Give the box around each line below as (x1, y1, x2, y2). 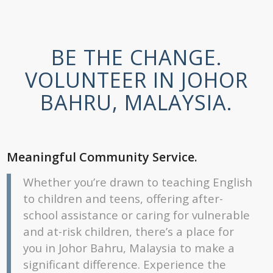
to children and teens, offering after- (23, 190, 224, 206)
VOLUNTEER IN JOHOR (25, 66, 248, 94)
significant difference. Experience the (23, 256, 227, 272)
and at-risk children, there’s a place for (23, 223, 235, 239)
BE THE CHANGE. (51, 43, 222, 71)
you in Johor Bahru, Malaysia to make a (23, 239, 235, 255)
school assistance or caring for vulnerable (23, 207, 250, 222)
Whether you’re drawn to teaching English (23, 174, 253, 190)
